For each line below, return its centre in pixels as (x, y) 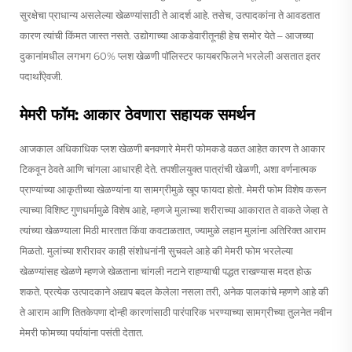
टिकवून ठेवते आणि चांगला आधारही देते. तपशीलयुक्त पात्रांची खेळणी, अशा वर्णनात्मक (168, 169)
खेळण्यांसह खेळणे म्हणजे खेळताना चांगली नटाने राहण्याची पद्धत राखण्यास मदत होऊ (165, 271)
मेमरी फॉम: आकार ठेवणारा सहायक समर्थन (137, 114)
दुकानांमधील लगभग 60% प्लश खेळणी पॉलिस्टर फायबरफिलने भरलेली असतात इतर (170, 55)
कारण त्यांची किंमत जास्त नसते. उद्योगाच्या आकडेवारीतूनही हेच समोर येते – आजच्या (167, 35)
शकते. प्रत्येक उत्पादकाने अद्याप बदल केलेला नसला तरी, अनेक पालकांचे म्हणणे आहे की (174, 291)
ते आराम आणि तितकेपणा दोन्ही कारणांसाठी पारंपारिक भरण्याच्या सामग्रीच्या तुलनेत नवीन (176, 312)
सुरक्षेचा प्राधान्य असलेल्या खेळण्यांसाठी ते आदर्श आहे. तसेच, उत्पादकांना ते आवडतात (170, 15)
